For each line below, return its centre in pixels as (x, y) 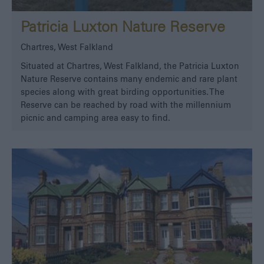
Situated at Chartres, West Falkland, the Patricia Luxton (130, 66)
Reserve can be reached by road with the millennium (126, 105)
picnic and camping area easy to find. (95, 118)
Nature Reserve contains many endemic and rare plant (129, 79)
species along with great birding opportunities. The (123, 92)
